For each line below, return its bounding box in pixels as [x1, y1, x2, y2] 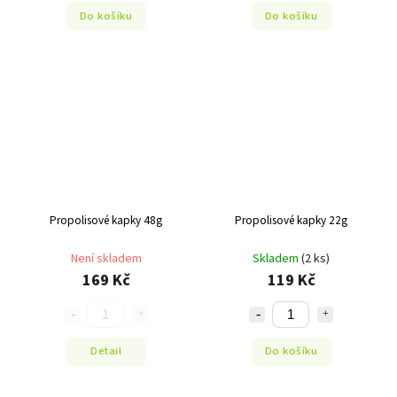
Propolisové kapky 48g [50, 211, 162, 229]
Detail [90, 343, 121, 360]
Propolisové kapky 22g [235, 211, 347, 229]
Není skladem [70, 249, 142, 268]
